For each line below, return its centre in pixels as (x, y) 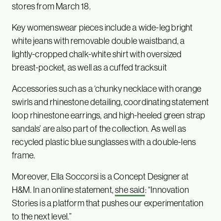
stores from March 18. (52, 6)
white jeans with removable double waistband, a (98, 41)
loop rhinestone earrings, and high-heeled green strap (109, 115)
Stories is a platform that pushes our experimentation (108, 203)
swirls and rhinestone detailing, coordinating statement (110, 102)
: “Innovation (167, 190)
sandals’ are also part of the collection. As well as (99, 129)
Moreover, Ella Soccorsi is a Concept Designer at (100, 176)
